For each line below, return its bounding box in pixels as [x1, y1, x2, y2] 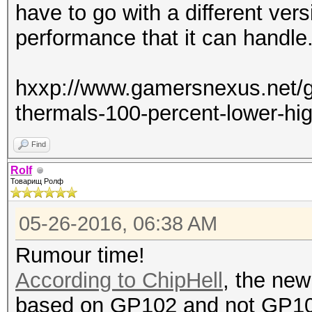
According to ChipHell [15, 268, 223, 292]
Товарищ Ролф [10, 177, 63, 185]
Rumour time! [15, 243, 145, 267]
